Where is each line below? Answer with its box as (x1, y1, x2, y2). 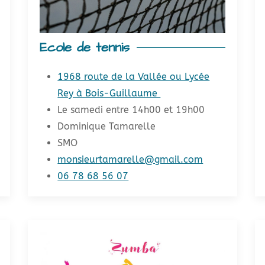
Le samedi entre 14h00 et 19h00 (57, 104, 205, 115)
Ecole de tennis (40, 38, 130, 57)
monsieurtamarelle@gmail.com (57, 153, 203, 165)
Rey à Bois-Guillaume (57, 87, 161, 99)
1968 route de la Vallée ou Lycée (57, 70, 210, 82)
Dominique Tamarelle (57, 120, 156, 132)
